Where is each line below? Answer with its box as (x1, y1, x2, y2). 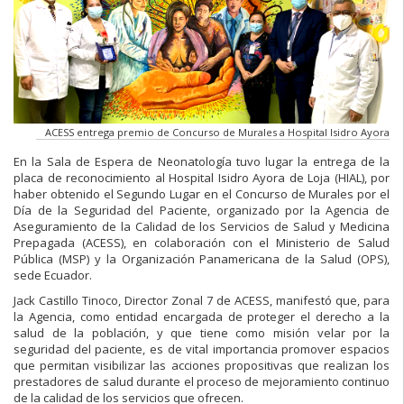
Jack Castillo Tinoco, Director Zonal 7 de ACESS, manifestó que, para (14, 291, 390, 308)
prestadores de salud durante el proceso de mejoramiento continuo (14, 372, 390, 390)
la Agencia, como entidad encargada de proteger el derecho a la (14, 308, 390, 325)
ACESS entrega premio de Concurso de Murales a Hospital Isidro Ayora (45, 124, 390, 139)
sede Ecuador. (14, 266, 92, 283)
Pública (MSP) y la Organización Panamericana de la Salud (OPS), (14, 250, 390, 267)
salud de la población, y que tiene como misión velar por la (14, 324, 390, 341)
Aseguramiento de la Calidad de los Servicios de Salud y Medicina (14, 217, 390, 234)
